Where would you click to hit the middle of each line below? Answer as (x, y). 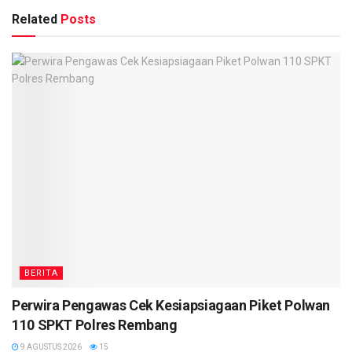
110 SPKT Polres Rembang (95, 325)
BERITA (41, 273)
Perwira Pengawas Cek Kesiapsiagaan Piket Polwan (171, 306)
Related (35, 20)
